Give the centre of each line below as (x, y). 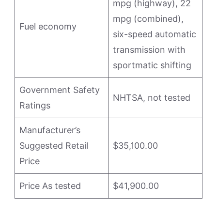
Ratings (35, 105)
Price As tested (50, 186)
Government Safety (60, 90)
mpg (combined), (148, 18)
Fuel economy (48, 26)
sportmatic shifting (152, 65)
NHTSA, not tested (152, 97)
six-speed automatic (155, 34)
